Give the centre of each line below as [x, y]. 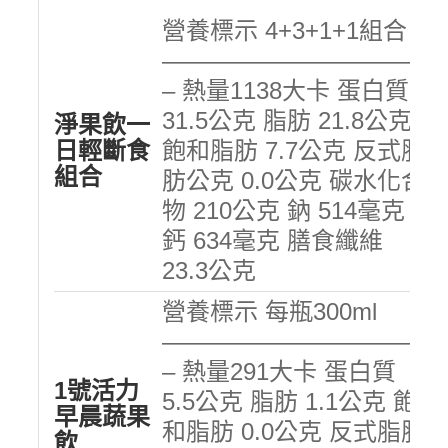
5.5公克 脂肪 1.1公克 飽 [289, 401]
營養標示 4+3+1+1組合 [284, 30]
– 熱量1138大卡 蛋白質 [285, 90]
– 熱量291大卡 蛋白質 [278, 371]
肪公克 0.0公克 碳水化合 [293, 180]
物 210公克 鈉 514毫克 [283, 210]
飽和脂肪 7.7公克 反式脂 [293, 150]
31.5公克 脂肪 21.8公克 [286, 120]
